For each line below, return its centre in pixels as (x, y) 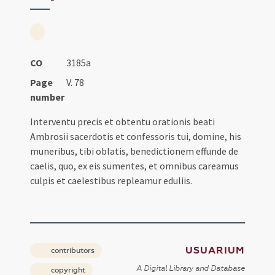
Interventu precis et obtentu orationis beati (123, 122)
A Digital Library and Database (190, 269)
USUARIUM (215, 251)
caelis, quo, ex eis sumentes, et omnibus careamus (135, 166)
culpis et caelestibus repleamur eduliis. (111, 181)
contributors (72, 251)
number (48, 97)
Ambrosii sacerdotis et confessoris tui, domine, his (136, 137)
